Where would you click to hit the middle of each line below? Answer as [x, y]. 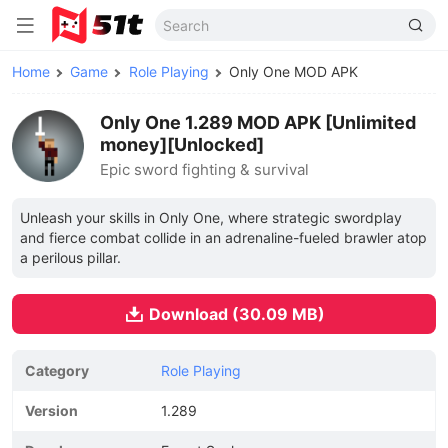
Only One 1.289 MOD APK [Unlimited [258, 122]
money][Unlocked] [182, 144]
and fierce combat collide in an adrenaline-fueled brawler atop [223, 237]
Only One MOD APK [293, 71]
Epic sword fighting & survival [204, 169]
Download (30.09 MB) [236, 314]
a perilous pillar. [70, 257]
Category [57, 370]
